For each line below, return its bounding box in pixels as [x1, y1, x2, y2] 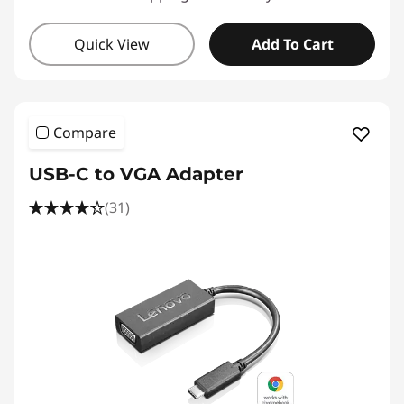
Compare [53, 123, 116, 142]
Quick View [74, 34, 150, 54]
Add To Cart [251, 34, 334, 54]
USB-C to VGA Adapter [29, 163, 243, 185]
